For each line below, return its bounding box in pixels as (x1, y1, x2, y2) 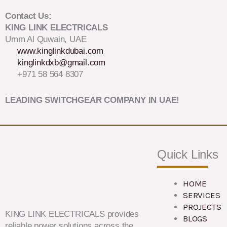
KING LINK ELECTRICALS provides (5, 209, 139, 219)
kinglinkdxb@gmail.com (17, 58, 105, 68)
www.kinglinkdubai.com (17, 46, 103, 56)
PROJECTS (183, 201, 221, 212)
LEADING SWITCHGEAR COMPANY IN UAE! (5, 95, 180, 105)
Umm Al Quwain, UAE (5, 34, 87, 45)
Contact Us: (5, 11, 52, 21)
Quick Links (157, 147, 218, 161)
